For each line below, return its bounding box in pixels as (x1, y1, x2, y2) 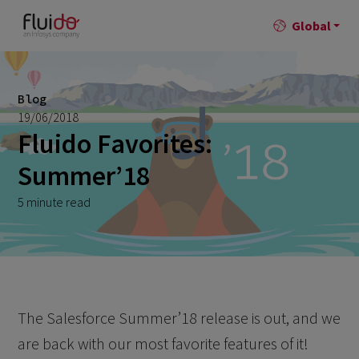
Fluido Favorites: (17, 127, 212, 160)
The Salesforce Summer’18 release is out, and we (18, 308, 341, 328)
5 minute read (17, 194, 91, 210)
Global (291, 18, 331, 34)
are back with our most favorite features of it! (18, 333, 309, 353)
